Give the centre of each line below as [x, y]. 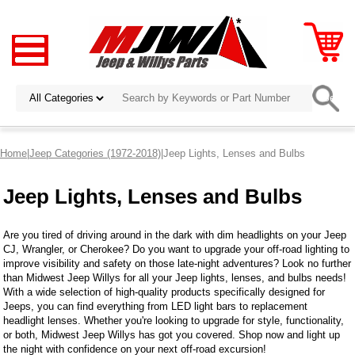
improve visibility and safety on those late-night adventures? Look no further [177, 263]
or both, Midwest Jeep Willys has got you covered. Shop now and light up [172, 334]
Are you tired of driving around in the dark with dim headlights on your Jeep [175, 235]
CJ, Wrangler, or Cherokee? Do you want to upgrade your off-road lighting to [177, 249]
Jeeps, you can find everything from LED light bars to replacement [156, 306]
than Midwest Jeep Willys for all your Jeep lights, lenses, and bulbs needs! [175, 277]
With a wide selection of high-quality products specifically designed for [164, 292]
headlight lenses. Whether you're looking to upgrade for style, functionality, [174, 320]
